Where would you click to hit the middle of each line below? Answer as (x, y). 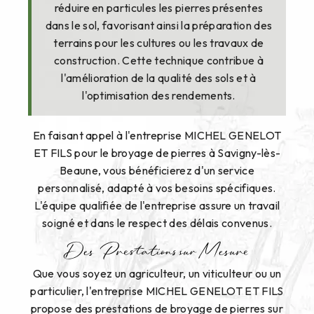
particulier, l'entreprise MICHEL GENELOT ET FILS (157, 291)
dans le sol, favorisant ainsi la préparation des (159, 26)
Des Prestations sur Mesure (157, 252)
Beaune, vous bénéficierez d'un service (157, 171)
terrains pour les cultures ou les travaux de (159, 43)
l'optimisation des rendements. (159, 96)
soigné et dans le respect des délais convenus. (157, 223)
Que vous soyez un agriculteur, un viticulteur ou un (157, 273)
